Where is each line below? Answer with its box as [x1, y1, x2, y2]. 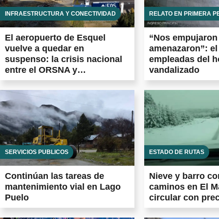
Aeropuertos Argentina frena [5, 76, 124, 86]
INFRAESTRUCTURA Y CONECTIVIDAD [5, 10, 116, 18]
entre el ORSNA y [5, 65, 77, 75]
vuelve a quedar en [5, 44, 84, 54]
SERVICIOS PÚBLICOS [5, 148, 68, 155]
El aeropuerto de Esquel [5, 33, 106, 43]
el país [5, 97, 32, 108]
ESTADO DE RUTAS [149, 148, 204, 155]
